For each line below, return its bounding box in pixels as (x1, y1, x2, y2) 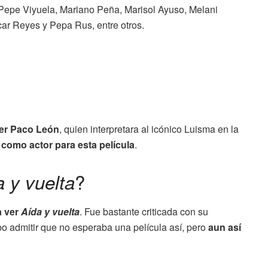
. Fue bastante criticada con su (80, 204, 208, 218)
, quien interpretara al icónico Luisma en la (59, 122, 239, 136)
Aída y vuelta (21, 204, 80, 218)
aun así (208, 220, 241, 234)
